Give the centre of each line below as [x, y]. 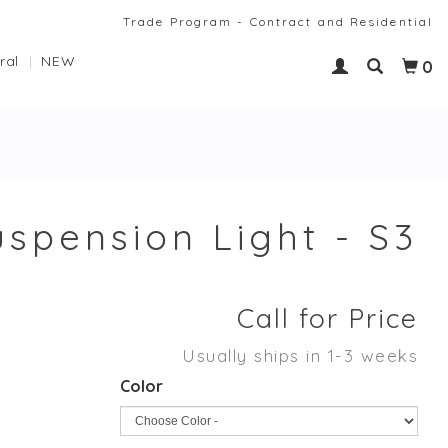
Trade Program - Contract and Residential [278, 21]
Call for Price [327, 318]
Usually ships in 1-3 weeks [300, 355]
